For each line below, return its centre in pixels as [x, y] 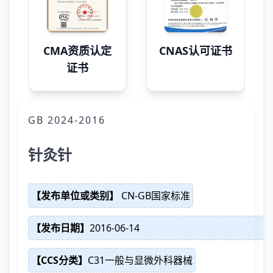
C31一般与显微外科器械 [140, 260]
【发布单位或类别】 [75, 196]
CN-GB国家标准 [154, 196]
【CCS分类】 [59, 260]
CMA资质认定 [77, 51]
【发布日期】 [60, 228]
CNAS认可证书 [196, 51]
